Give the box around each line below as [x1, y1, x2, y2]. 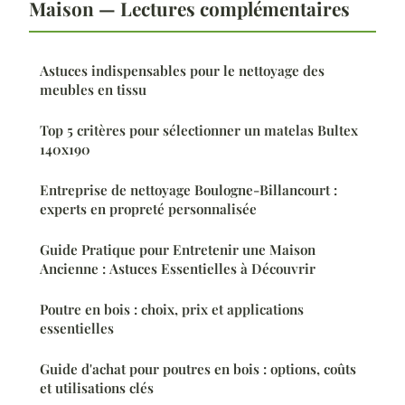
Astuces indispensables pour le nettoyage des [40, 61, 325, 80]
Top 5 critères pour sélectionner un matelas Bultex [40, 120, 358, 139]
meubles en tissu [40, 80, 146, 99]
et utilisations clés [40, 378, 154, 397]
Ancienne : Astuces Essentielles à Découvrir [40, 259, 316, 278]
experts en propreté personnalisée [40, 199, 257, 218]
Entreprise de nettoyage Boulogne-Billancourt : [40, 180, 337, 199]
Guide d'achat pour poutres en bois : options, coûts [40, 359, 356, 378]
